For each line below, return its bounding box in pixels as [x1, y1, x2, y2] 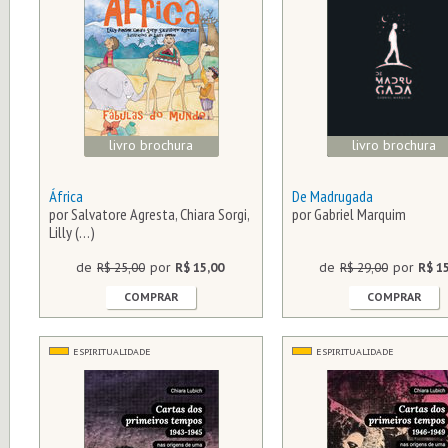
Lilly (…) [49, 222, 95, 242]
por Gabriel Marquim [292, 204, 406, 224]
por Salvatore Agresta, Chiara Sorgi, [49, 204, 249, 224]
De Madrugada [292, 186, 373, 206]
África [49, 186, 83, 206]
